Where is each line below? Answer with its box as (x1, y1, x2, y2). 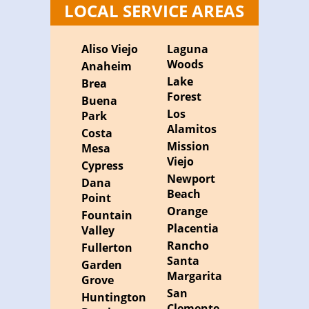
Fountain (81, 208, 133, 223)
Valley (81, 223, 115, 239)
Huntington (81, 290, 147, 306)
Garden (81, 257, 123, 273)
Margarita (166, 268, 222, 284)
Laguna (166, 41, 208, 57)
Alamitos (166, 121, 217, 137)
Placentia (166, 221, 219, 237)
